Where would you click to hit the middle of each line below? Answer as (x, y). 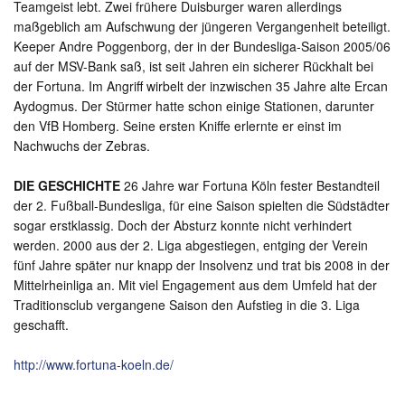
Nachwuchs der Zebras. (82, 146)
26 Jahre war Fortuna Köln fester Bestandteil (250, 186)
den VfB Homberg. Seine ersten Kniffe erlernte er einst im (178, 126)
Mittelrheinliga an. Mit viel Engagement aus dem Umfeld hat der (195, 285)
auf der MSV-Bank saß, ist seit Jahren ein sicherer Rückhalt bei (193, 66)
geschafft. (41, 325)
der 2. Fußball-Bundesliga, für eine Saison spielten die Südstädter (202, 206)
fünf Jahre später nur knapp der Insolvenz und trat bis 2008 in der (202, 265)
